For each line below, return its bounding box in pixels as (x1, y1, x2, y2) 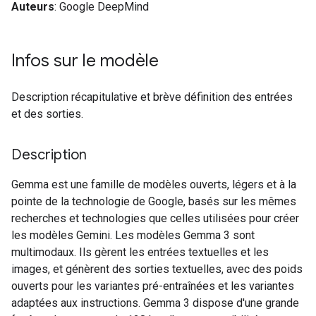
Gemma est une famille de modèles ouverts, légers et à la (11, 178, 296, 191)
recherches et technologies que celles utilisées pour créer (11, 212, 299, 225)
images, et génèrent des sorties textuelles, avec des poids (11, 262, 303, 276)
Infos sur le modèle (11, 50, 159, 71)
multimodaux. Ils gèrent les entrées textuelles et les (11, 245, 269, 259)
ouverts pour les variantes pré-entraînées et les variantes (11, 279, 294, 293)
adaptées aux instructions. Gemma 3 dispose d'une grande (11, 296, 299, 310)
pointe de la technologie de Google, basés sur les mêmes (11, 195, 296, 208)
